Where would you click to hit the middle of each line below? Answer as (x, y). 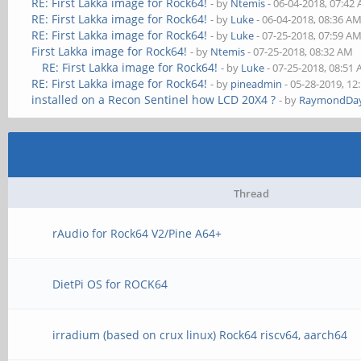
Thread (251, 193)
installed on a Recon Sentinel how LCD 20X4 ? (154, 100)
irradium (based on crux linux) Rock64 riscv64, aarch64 (200, 335)
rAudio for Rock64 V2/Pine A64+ (137, 233)
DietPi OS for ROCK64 (110, 284)
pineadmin (257, 84)
